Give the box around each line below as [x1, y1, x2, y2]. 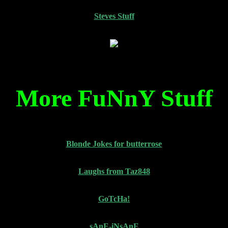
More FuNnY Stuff [15, 84, 213, 111]
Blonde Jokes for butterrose [66, 139, 162, 148]
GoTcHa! [98, 194, 130, 203]
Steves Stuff [94, 12, 134, 20]
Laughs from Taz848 [78, 167, 150, 176]
